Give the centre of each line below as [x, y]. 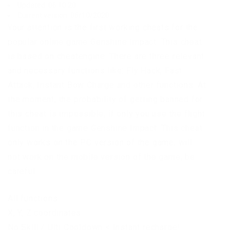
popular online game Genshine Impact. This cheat [105, 42]
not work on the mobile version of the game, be [101, 157]
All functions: [34, 198]
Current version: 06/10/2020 [63, 15]
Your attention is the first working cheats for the [103, 27]
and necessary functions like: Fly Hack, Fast [95, 70]
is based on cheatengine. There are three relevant [106, 56]
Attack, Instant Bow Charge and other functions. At [107, 85]
